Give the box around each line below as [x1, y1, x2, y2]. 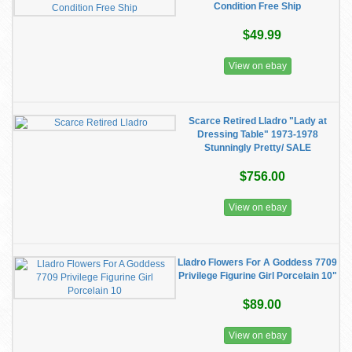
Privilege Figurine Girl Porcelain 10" [178, 270, 337, 281]
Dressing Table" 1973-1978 [196, 129, 318, 140]
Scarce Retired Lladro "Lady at [188, 115, 327, 126]
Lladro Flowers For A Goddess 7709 [178, 257, 337, 268]
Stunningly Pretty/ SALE [203, 142, 311, 153]
